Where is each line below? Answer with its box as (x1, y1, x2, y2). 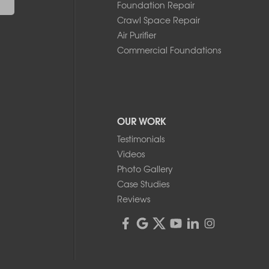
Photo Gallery (117, 162, 173, 175)
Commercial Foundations (117, 43, 221, 56)
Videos (117, 147, 145, 160)
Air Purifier (117, 28, 156, 41)
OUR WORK (117, 112, 166, 128)
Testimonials (117, 132, 165, 145)
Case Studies (117, 177, 169, 190)
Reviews (117, 192, 150, 205)
